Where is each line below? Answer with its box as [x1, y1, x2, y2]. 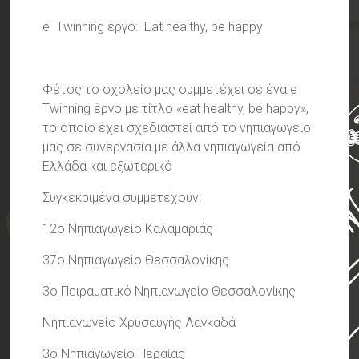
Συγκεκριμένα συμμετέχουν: [42, 189, 202, 205]
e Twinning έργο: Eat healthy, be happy [42, 18, 264, 34]
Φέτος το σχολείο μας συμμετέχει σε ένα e [42, 81, 298, 97]
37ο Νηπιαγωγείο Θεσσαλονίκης [42, 252, 230, 268]
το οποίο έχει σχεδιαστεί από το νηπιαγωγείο [42, 119, 312, 135]
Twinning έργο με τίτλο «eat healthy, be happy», [42, 100, 309, 116]
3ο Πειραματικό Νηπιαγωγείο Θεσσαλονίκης [42, 283, 296, 299]
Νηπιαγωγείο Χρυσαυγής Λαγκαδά [42, 314, 236, 330]
